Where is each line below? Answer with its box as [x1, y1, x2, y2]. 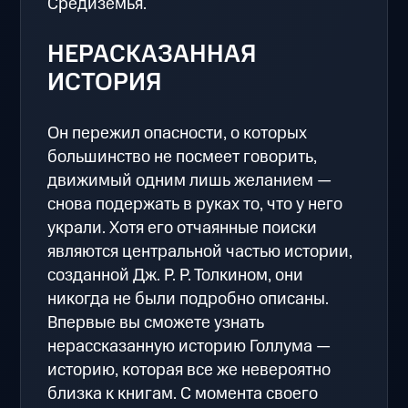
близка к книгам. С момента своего [47, 381, 319, 406]
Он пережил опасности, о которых [47, 120, 308, 146]
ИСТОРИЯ [47, 66, 162, 101]
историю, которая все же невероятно [47, 357, 331, 382]
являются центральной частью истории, [47, 239, 353, 264]
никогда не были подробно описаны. [47, 286, 330, 311]
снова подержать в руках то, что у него [47, 191, 343, 217]
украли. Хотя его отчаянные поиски [47, 215, 318, 240]
